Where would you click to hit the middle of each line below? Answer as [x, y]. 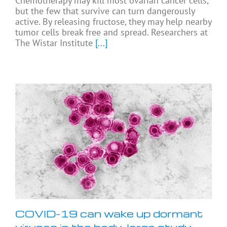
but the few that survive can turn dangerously [105, 11]
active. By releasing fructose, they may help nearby [113, 21]
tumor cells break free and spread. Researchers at [111, 32]
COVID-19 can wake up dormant [109, 213]
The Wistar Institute [54, 43]
